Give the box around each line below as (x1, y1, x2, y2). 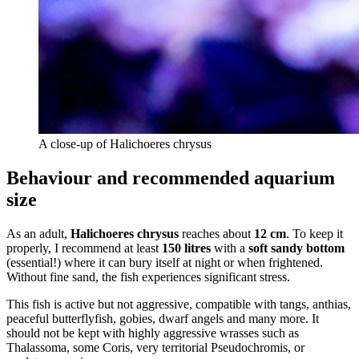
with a (211, 240, 248, 255)
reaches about (179, 226, 254, 240)
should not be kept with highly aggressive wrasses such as (6, 325, 299, 340)
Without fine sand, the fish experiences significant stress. (6, 269, 290, 284)
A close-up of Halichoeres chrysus (38, 137, 212, 151)
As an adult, (6, 226, 71, 240)
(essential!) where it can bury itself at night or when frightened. (6, 255, 323, 269)
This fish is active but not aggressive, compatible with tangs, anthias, (6, 296, 351, 311)
